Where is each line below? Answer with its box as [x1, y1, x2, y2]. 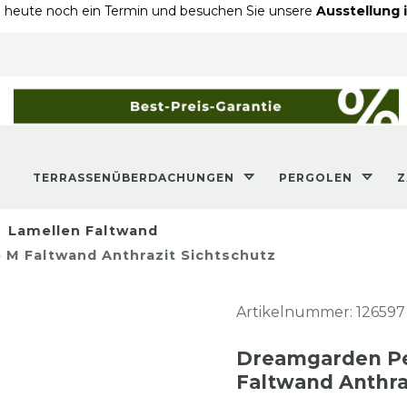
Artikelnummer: [236, 303, 356, 321]
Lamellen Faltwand [4, 222, 158, 239]
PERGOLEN [278, 170, 356, 184]
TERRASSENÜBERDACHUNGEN [32, 170, 238, 184]
